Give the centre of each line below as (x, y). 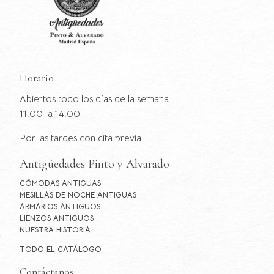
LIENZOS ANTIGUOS (57, 218)
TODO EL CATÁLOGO (61, 249)
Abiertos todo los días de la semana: (95, 99)
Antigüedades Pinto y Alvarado (94, 163)
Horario (37, 78)
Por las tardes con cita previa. (82, 138)
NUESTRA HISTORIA (55, 230)
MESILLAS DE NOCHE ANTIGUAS (78, 195)
